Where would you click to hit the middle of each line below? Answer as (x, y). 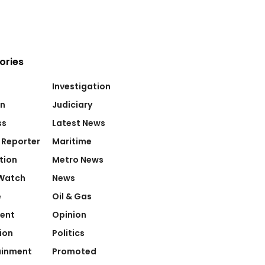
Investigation (81, 87)
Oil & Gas (72, 197)
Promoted (74, 252)
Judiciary (72, 105)
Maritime (72, 142)
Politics (68, 233)
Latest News (78, 123)
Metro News (77, 160)
